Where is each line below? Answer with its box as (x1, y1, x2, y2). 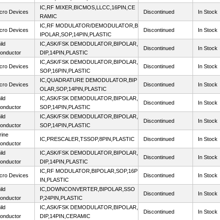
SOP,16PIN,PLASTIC (40, 68, 90, 74)
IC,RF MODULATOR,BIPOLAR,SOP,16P (40, 168, 137, 174)
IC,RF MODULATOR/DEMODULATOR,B (40, 23, 138, 28)
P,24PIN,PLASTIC (40, 195, 82, 201)
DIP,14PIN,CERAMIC (40, 213, 90, 219)
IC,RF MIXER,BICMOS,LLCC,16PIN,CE (40, 4, 135, 10)
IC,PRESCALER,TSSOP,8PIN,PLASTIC (40, 136, 135, 142)
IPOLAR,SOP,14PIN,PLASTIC (40, 31, 111, 37)
